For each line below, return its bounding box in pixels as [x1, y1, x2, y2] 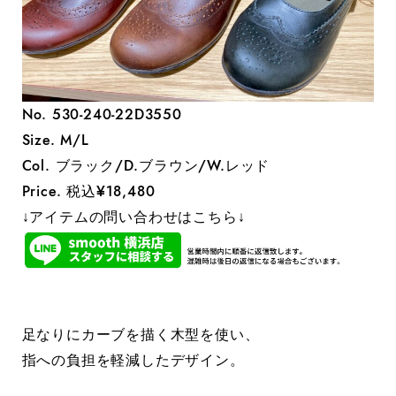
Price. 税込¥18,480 [21, 180, 156, 202]
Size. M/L [21, 129, 89, 150]
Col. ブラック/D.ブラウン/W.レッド [21, 155, 270, 176]
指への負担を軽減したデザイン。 [21, 350, 245, 370]
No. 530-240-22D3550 [21, 103, 182, 125]
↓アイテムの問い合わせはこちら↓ [21, 206, 246, 227]
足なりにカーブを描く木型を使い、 [21, 324, 260, 345]
